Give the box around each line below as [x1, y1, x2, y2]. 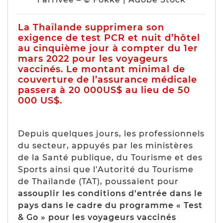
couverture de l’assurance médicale [18, 74, 197, 85]
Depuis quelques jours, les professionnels [18, 128, 205, 138]
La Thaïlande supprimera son [18, 21, 164, 33]
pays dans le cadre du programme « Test [18, 200, 203, 210]
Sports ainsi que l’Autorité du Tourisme [18, 164, 194, 174]
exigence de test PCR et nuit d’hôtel [18, 32, 200, 43]
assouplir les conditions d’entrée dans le [18, 188, 203, 198]
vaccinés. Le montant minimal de [18, 63, 185, 75]
